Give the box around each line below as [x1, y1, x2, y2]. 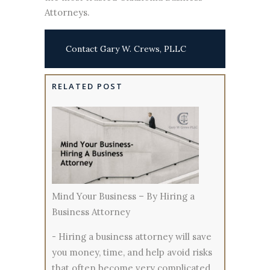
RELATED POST [52, 81, 123, 92]
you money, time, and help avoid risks [52, 246, 212, 258]
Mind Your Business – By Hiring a [52, 190, 195, 202]
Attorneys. [45, 7, 90, 18]
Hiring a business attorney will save [58, 230, 212, 242]
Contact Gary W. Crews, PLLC [66, 43, 186, 54]
